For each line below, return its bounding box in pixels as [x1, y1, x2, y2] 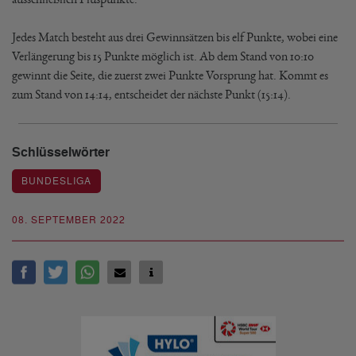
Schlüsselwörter [12, 144, 110, 161]
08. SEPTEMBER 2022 [12, 214, 126, 226]
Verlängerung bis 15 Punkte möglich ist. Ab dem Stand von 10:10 [12, 49, 314, 63]
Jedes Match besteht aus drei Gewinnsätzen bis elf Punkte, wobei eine [12, 30, 338, 44]
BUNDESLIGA [21, 175, 91, 188]
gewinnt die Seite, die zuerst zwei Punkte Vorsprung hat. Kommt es [12, 68, 328, 82]
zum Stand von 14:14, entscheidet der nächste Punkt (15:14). [12, 87, 291, 101]
